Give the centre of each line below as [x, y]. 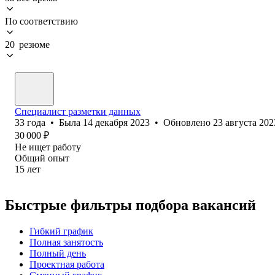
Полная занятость [66, 242]
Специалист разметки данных [78, 111]
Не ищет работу [48, 147]
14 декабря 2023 [116, 122]
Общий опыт [42, 158]
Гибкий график [61, 231]
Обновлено [188, 122]
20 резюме [27, 44]
